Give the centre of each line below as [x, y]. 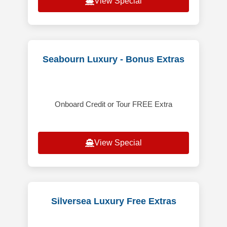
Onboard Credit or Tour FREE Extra [113, 104]
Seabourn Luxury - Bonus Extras [113, 60]
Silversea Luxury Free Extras [113, 201]
